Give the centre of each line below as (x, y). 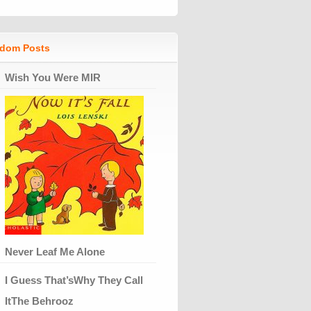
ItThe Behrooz (39, 301)
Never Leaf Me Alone (55, 251)
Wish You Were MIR (53, 77)
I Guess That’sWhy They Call (74, 280)
